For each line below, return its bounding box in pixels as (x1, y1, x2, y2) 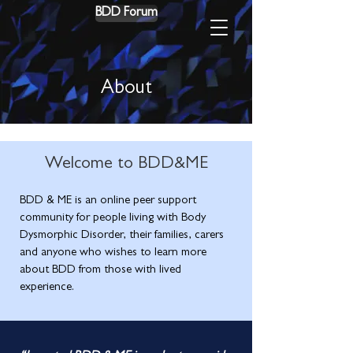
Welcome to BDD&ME (44, 156, 208, 173)
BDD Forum (95, 7, 158, 20)
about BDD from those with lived (20, 265, 181, 277)
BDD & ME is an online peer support (20, 195, 196, 207)
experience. (20, 282, 74, 294)
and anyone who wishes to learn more (20, 247, 206, 259)
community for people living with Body (20, 213, 206, 225)
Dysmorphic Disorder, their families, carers (20, 230, 224, 242)
